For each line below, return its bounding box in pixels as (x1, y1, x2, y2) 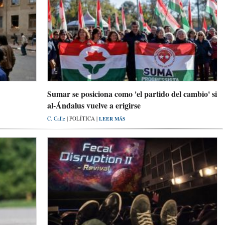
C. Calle (47, 115, 67, 123)
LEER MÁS (99, 115, 126, 123)
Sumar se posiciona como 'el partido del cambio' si (47, 88, 217, 100)
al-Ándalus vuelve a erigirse (47, 99, 141, 111)
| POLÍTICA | (67, 115, 99, 123)
